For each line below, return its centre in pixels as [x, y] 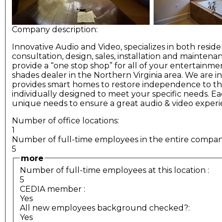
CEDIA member [51, 189]
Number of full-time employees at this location [113, 170]
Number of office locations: [66, 120]
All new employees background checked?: [106, 208]
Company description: [56, 29]
